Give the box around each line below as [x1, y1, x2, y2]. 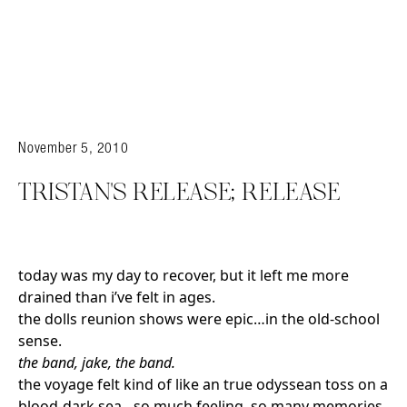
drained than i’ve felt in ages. [18, 287, 215, 308]
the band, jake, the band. [18, 352, 175, 373]
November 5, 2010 [18, 139, 129, 156]
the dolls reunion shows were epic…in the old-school [18, 309, 380, 330]
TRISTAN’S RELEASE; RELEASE [18, 182, 341, 205]
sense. [18, 331, 62, 352]
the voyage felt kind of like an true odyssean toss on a [18, 374, 388, 395]
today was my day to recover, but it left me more [18, 265, 349, 286]
